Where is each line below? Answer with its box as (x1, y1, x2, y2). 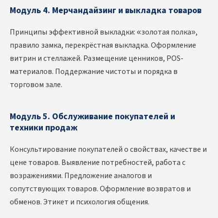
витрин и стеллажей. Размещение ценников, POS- (10, 53, 183, 64)
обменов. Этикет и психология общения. (10, 197, 149, 208)
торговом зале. (10, 79, 62, 91)
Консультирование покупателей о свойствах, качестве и (10, 144, 207, 155)
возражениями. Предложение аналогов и (10, 170, 152, 182)
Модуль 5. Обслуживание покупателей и (10, 110, 175, 123)
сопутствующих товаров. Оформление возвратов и (10, 183, 191, 195)
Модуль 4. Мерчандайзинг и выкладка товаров (10, 4, 201, 17)
